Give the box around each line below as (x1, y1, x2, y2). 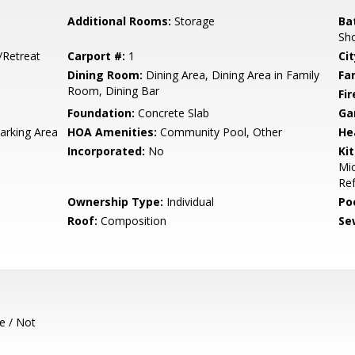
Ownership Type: (67, 194, 164, 209)
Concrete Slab (135, 105, 210, 120)
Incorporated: (67, 143, 146, 158)
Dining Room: (67, 67, 143, 82)
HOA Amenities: (67, 124, 158, 139)
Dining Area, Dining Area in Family (143, 67, 320, 82)
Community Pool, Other (157, 124, 283, 139)
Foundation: (67, 105, 136, 120)
